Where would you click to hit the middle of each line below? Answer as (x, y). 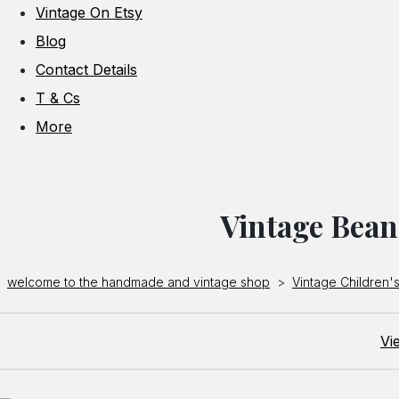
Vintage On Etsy (89, 12)
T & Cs (58, 98)
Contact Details (86, 69)
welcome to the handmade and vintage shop (138, 281)
